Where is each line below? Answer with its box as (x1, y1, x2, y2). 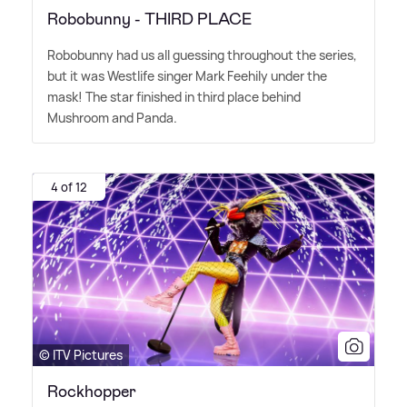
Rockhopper (47, 381, 136, 403)
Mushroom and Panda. (47, 109, 177, 127)
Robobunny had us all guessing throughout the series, (47, 46, 357, 65)
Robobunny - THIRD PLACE (47, 8, 252, 31)
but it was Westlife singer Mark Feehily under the (47, 67, 327, 85)
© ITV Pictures (39, 346, 123, 364)
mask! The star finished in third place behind (47, 88, 301, 106)
